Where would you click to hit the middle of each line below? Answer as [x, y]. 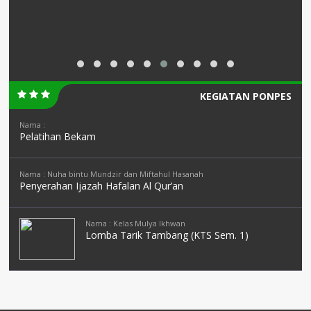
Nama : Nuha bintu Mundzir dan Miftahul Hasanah [111, 174]
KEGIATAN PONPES [246, 96]
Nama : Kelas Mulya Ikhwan [135, 224]
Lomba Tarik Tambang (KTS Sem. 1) [167, 235]
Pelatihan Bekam [58, 137]
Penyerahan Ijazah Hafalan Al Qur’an [101, 186]
